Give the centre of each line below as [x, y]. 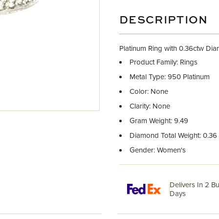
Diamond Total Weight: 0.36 [173, 135]
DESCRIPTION [164, 21]
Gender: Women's [158, 150]
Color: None [149, 91]
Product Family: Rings [164, 62]
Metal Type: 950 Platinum [170, 77]
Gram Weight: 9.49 [159, 121]
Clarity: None [150, 106]
